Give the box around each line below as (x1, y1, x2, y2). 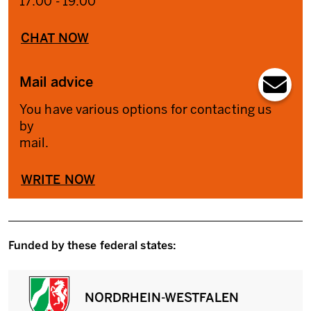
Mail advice (19, 74, 94, 90)
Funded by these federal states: (8, 239, 177, 252)
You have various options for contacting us (19, 101, 272, 117)
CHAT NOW (21, 31, 89, 46)
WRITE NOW (21, 172, 95, 187)
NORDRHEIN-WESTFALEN (85, 290, 239, 305)
